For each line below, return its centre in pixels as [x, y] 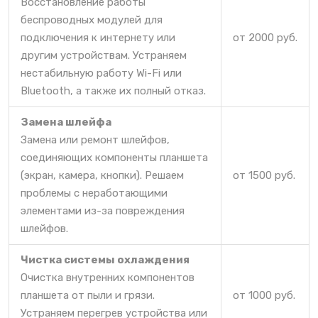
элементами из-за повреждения [103, 210]
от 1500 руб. [264, 175]
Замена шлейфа [66, 122]
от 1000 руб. [264, 295]
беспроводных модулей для [92, 20]
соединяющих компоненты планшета [114, 157]
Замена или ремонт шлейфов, [95, 139]
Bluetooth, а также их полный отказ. [113, 91]
